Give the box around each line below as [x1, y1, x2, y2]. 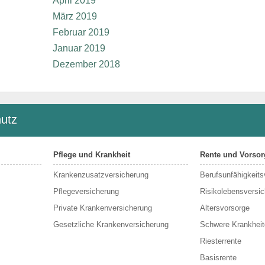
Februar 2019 [53, 27, 109, 37]
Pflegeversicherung [53, 187, 119, 196]
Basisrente [200, 253, 237, 262]
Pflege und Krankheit [53, 150, 130, 159]
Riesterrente [200, 237, 241, 245]
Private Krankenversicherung [53, 203, 152, 212]
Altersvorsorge [200, 203, 250, 212]
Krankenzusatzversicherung [53, 170, 148, 179]
